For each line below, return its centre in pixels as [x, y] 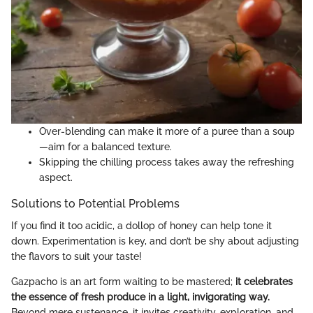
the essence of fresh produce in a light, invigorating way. [140, 297]
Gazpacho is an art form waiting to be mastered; [123, 282]
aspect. [56, 178]
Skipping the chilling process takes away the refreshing [167, 162]
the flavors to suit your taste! [77, 257]
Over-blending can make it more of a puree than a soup [167, 132]
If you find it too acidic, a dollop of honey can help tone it [141, 226]
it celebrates [264, 282]
